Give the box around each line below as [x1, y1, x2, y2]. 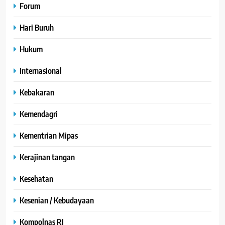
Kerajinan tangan [20, 151, 75, 162]
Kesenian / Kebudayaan [20, 194, 94, 205]
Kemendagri [20, 108, 58, 119]
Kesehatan [20, 173, 53, 184]
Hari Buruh [20, 22, 54, 33]
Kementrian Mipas [20, 130, 78, 141]
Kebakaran [20, 86, 54, 97]
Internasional [20, 65, 62, 76]
